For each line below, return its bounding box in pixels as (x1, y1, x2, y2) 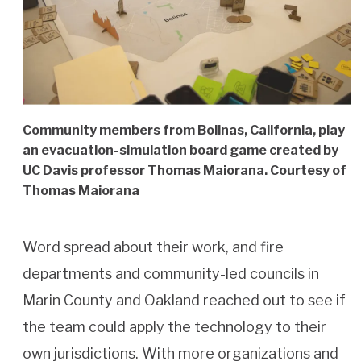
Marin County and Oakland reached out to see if (23, 292, 346, 309)
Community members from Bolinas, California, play (23, 122, 345, 139)
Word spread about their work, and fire (23, 239, 284, 256)
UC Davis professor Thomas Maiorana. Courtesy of (23, 163, 346, 179)
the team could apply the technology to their (23, 318, 326, 336)
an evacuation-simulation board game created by (23, 143, 338, 159)
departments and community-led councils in (23, 265, 319, 283)
